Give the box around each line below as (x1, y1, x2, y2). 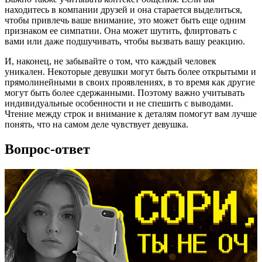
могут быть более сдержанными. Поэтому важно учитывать (5, 88, 244, 98)
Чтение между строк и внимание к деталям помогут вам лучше (5, 109, 257, 119)
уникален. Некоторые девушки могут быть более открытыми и (5, 67, 256, 77)
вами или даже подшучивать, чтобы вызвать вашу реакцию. (5, 36, 245, 47)
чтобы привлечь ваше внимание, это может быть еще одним (5, 15, 246, 26)
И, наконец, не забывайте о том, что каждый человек (5, 56, 216, 67)
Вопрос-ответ (5, 142, 90, 157)
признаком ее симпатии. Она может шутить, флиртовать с (5, 26, 237, 36)
